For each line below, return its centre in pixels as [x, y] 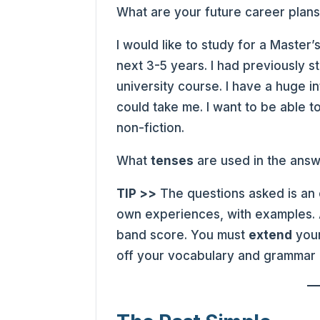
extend [271, 235]
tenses [172, 161]
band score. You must [183, 235]
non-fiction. [151, 128]
